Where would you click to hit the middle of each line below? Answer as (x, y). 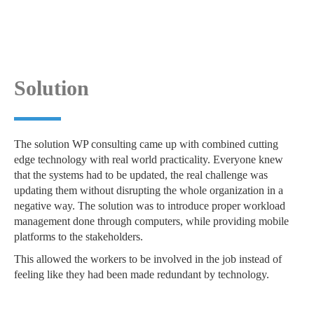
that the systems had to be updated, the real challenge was (141, 175)
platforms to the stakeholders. (78, 237)
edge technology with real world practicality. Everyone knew (149, 159)
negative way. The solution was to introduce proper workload (150, 206)
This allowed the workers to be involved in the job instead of (148, 259)
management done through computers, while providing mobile (151, 221)
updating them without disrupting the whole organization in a (149, 190)
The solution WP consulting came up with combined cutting (146, 144)
